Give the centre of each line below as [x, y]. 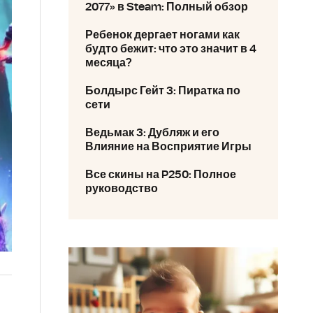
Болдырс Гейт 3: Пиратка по [163, 91]
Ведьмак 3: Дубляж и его [152, 133]
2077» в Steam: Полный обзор [167, 7]
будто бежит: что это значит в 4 [171, 49]
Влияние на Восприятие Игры [168, 147]
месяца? [109, 63]
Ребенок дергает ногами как [162, 35]
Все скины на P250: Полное [161, 175]
